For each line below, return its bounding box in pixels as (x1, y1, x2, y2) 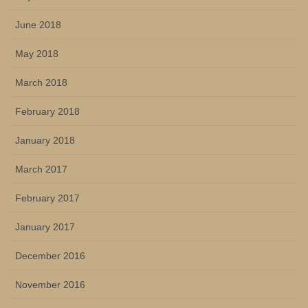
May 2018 (15, 47, 58, 59)
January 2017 (15, 221, 75, 232)
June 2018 (15, 19, 61, 30)
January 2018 (15, 134, 75, 146)
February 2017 (15, 192, 80, 203)
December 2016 (15, 250, 85, 261)
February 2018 (15, 105, 80, 117)
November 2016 (15, 278, 85, 290)
